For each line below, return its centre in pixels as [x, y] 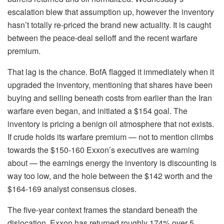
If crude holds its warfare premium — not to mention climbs [110, 137]
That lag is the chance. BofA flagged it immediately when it [111, 72]
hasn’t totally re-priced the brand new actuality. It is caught [109, 25]
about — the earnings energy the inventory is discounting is [112, 163]
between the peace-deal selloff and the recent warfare [102, 38]
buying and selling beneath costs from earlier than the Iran [110, 98]
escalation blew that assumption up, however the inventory [111, 12]
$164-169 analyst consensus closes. [72, 189]
